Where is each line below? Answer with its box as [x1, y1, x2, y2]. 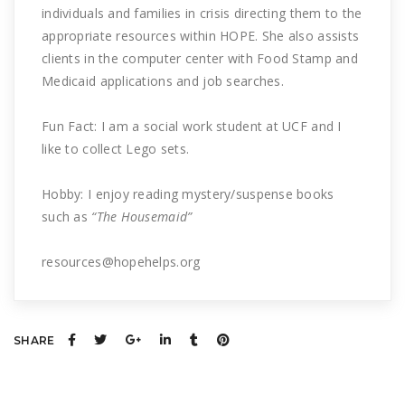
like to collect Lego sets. [42, 140, 190, 158]
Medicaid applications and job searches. [42, 72, 284, 90]
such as [42, 208, 92, 226]
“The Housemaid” [91, 208, 193, 226]
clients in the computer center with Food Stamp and [42, 50, 358, 68]
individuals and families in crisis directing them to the [42, 5, 363, 23]
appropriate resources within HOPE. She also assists [42, 27, 360, 45]
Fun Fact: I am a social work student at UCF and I [42, 118, 342, 136]
